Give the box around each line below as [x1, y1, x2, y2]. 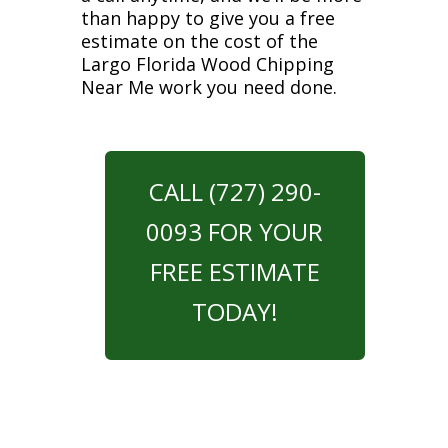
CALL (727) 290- [148, 175, 321, 208]
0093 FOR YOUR [146, 215, 324, 248]
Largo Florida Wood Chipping [80, 52, 334, 76]
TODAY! [191, 295, 278, 328]
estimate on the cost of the [80, 29, 318, 53]
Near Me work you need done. [80, 75, 337, 99]
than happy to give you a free [80, 6, 335, 30]
